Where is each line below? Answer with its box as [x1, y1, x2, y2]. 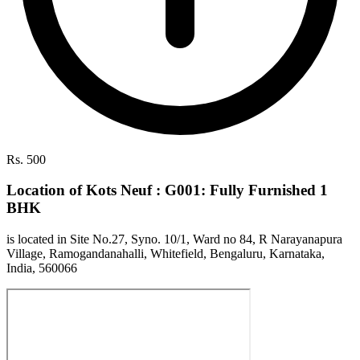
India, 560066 [6, 261, 77, 276]
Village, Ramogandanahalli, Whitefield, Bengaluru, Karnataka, [6, 247, 325, 261]
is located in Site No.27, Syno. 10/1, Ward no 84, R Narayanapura [6, 232, 342, 247]
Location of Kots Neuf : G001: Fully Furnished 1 [6, 182, 328, 199]
